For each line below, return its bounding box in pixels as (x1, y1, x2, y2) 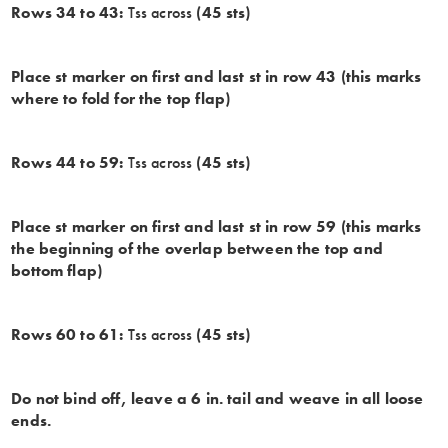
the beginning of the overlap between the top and (11, 237, 383, 259)
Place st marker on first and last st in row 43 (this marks (11, 65, 422, 87)
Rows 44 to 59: (11, 151, 128, 173)
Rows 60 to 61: (11, 323, 124, 345)
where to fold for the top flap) (11, 87, 231, 109)
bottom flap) (11, 259, 103, 281)
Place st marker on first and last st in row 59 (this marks (11, 215, 422, 237)
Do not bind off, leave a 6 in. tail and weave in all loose (11, 387, 424, 409)
